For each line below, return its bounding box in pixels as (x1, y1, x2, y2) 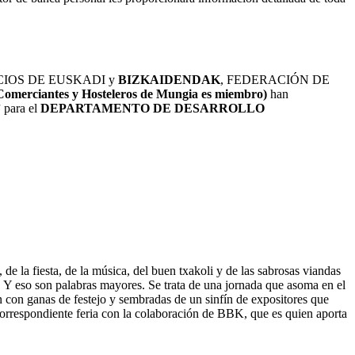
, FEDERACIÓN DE (220, 72, 330, 86)
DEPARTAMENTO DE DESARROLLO (40, 101, 265, 115)
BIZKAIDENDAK (118, 72, 220, 86)
